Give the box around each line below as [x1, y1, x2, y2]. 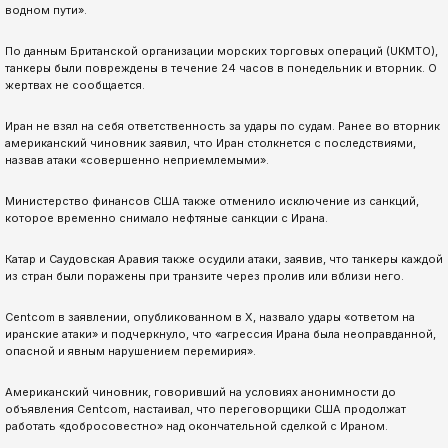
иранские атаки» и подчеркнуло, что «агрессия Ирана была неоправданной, [5, 327, 436, 342]
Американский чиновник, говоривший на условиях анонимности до [5, 385, 396, 400]
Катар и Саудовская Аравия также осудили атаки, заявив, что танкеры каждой [5, 252, 443, 267]
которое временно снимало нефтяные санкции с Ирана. [5, 211, 328, 226]
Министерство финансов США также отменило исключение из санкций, [5, 194, 419, 209]
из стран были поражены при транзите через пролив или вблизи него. [5, 269, 404, 284]
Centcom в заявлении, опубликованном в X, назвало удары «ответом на [5, 310, 415, 325]
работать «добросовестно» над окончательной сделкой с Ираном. [5, 419, 388, 434]
